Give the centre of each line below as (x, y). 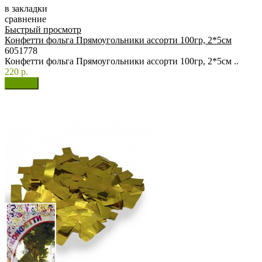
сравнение (25, 19)
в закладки (26, 9)
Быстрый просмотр (43, 30)
